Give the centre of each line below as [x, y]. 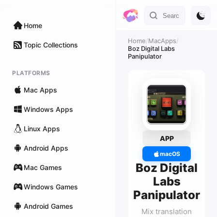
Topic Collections [51, 45]
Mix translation [167, 211]
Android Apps [46, 148]
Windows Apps [48, 109]
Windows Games [51, 186]
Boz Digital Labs [151, 48]
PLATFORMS [31, 73]
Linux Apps [42, 128]
